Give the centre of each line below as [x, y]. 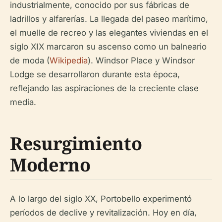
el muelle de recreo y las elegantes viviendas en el [109, 33]
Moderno [50, 165]
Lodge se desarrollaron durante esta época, [95, 74]
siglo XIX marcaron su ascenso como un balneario [108, 47]
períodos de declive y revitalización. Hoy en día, [103, 213]
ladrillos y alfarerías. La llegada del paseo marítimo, [109, 19]
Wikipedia [69, 60]
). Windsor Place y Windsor [141, 60]
